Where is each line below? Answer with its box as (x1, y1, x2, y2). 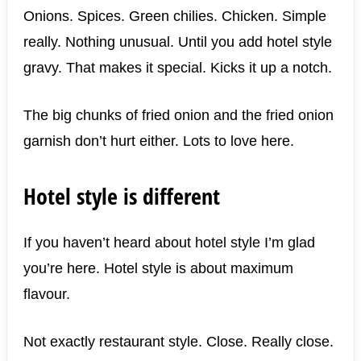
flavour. (23, 286, 70, 303)
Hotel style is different (23, 180, 220, 212)
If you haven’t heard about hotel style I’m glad (23, 234, 315, 251)
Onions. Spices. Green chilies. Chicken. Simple (23, 8, 326, 25)
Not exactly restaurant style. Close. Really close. (23, 334, 334, 351)
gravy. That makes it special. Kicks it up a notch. (23, 60, 332, 77)
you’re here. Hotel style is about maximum (23, 260, 293, 277)
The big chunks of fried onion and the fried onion (23, 107, 334, 124)
